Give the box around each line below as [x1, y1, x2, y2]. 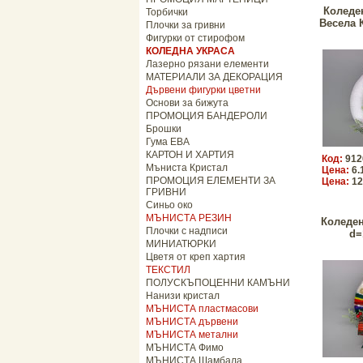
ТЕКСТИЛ [146, 264, 190, 275]
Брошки [146, 123, 181, 135]
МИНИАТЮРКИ [146, 238, 216, 250]
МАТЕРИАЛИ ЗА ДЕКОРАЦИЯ [146, 71, 283, 83]
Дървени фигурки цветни [146, 84, 261, 96]
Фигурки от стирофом [146, 32, 245, 44]
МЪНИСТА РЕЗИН [146, 212, 232, 224]
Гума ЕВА [146, 136, 190, 147]
